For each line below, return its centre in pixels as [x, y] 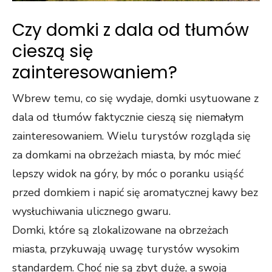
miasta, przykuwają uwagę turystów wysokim [126, 249]
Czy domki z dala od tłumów [131, 30]
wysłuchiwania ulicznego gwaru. [91, 212]
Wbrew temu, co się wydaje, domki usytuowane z [135, 99]
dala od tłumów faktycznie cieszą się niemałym [128, 117]
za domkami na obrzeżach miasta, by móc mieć [126, 155]
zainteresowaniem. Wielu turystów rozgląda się [131, 136]
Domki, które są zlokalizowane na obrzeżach [120, 230]
